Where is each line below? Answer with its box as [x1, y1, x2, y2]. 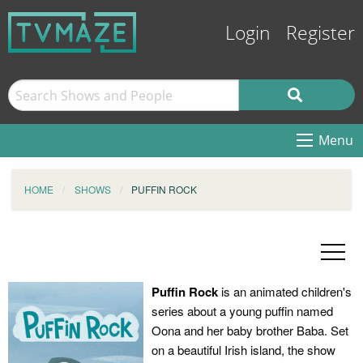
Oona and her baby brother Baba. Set [151, 322, 348, 339]
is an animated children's [217, 283, 352, 300]
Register [286, 23, 355, 45]
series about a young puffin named [151, 302, 333, 319]
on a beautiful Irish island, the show [151, 341, 335, 358]
